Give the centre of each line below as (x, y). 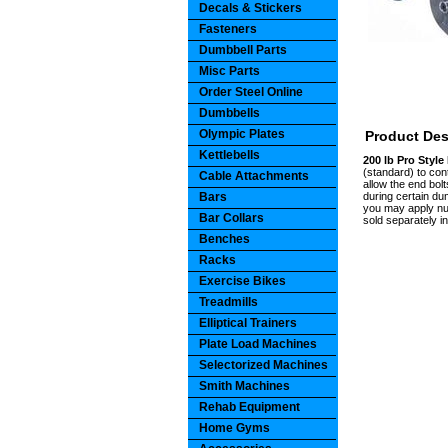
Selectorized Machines (263, 365)
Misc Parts (229, 71)
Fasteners (228, 29)
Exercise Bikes (242, 281)
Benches (224, 239)
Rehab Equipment (249, 407)
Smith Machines (244, 386)
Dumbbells (229, 113)
